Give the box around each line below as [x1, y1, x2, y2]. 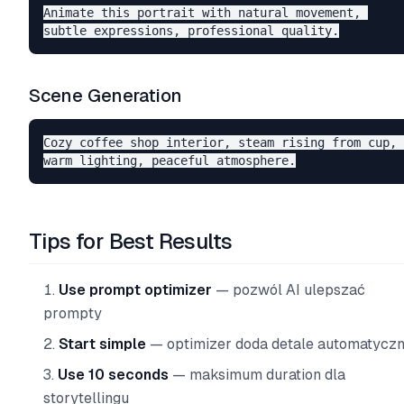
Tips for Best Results [29, 229, 233, 253]
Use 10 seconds [58, 366, 169, 383]
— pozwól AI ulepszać [212, 281, 365, 298]
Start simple [59, 335, 146, 353]
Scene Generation [29, 86, 182, 106]
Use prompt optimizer [59, 281, 212, 298]
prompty [43, 305, 102, 322]
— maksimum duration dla [169, 366, 345, 383]
